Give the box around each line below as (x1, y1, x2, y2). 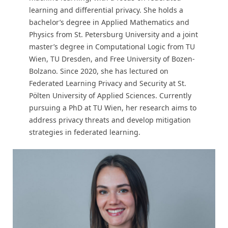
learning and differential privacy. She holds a (28, 5, 183, 15)
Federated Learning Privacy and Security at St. (28, 78, 186, 89)
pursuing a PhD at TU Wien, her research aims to (28, 103, 196, 113)
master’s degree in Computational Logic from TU (28, 42, 195, 52)
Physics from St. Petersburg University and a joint (28, 30, 198, 40)
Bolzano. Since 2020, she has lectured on (28, 66, 168, 76)
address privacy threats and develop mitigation (28, 115, 191, 125)
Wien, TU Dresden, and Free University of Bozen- (28, 54, 195, 64)
